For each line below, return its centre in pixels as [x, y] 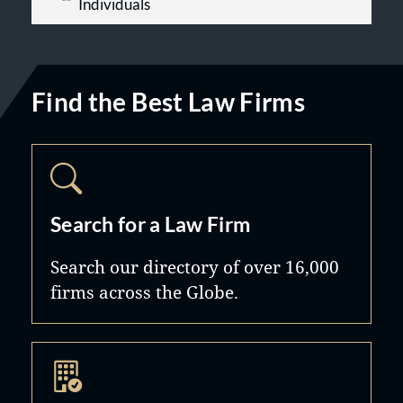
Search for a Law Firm [151, 224]
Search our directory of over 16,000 [195, 267]
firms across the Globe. [144, 292]
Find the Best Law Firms [169, 102]
